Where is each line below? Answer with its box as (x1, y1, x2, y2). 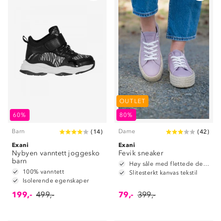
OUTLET (119, 98, 146, 105)
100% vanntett (23, 168, 65, 175)
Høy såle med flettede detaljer (203, 160, 209, 167)
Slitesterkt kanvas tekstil (129, 169, 198, 176)
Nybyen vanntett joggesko (12, 149, 100, 157)
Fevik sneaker (118, 149, 164, 157)
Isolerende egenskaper (23, 177, 89, 184)
